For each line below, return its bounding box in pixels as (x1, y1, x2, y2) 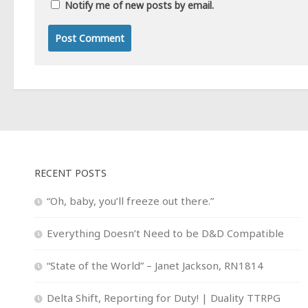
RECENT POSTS (34, 166, 107, 179)
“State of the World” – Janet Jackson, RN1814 (47, 258, 263, 272)
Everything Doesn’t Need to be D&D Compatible (47, 225, 284, 240)
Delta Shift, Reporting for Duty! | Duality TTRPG (47, 290, 280, 305)
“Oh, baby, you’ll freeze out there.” (47, 193, 214, 208)
